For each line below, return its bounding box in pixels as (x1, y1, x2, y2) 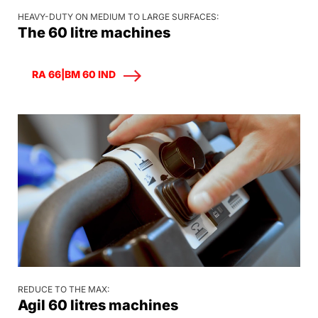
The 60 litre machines (18, 24, 170, 42)
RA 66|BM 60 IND (32, 68, 116, 81)
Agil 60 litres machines (18, 296, 178, 314)
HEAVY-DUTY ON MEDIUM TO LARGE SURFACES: (18, 11, 219, 23)
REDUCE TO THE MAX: (18, 283, 109, 295)
